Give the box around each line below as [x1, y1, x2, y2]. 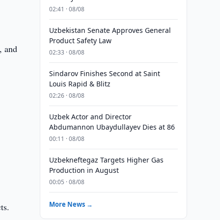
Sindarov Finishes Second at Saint [49, 69, 160, 78]
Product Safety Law [49, 36, 111, 45]
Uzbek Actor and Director [49, 112, 132, 121]
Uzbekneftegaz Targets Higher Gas [49, 155, 164, 165]
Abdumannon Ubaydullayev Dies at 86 [49, 122, 175, 132]
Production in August [49, 165, 119, 175]
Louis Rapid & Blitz [49, 79, 110, 88]
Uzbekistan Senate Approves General [49, 26, 171, 35]
